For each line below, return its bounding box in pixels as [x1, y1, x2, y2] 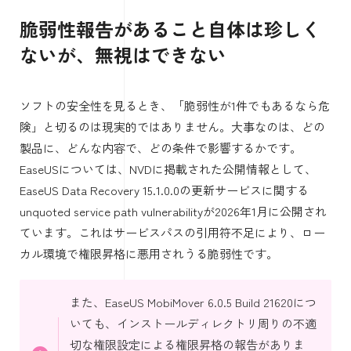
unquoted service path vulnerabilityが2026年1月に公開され [20, 202, 327, 219]
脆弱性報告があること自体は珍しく [20, 14, 320, 42]
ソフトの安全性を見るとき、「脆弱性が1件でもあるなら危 [20, 96, 330, 114]
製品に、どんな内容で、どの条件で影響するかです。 [20, 139, 302, 156]
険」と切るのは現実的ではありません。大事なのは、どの [20, 118, 325, 135]
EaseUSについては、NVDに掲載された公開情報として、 [20, 160, 317, 177]
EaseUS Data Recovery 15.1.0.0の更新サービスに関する [20, 181, 309, 198]
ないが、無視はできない [20, 40, 226, 68]
